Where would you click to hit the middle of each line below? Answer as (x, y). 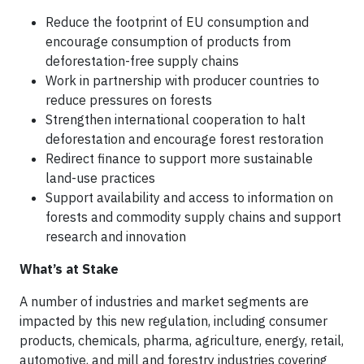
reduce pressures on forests (129, 100)
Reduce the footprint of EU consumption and (177, 22)
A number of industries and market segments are (164, 301)
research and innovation (116, 236)
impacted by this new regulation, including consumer (173, 321)
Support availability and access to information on (189, 197)
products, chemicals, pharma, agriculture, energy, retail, (182, 340)
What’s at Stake (69, 269)
